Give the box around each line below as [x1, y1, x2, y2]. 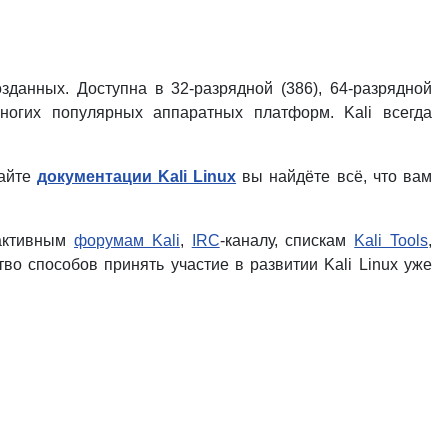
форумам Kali [74, 231, 180, 249]
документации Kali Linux [36, 167, 237, 185]
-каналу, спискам [219, 231, 355, 249]
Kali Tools [354, 231, 429, 249]
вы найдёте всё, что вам [236, 167, 433, 185]
